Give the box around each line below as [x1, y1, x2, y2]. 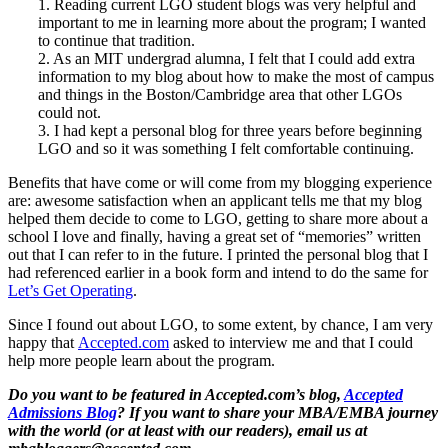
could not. [38, 103, 101, 121]
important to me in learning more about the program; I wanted [38, 13, 426, 31]
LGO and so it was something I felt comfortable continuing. [38, 139, 414, 157]
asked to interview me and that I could [169, 333, 413, 351]
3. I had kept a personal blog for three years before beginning [38, 121, 422, 139]
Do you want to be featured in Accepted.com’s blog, [8, 385, 344, 403]
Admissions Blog [8, 403, 117, 421]
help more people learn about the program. [8, 351, 275, 369]
